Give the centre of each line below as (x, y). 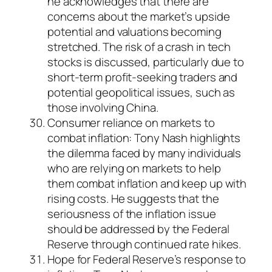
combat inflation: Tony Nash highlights (144, 138)
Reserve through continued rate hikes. (144, 244)
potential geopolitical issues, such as (141, 93)
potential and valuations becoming (134, 32)
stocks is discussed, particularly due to (146, 62)
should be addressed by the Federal (138, 229)
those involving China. (103, 108)
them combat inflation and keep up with (147, 184)
